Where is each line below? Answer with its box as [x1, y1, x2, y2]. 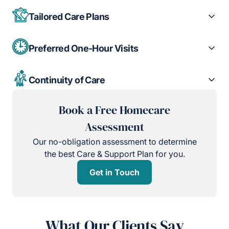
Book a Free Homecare [59, 102, 170, 118]
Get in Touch [89, 167, 140, 178]
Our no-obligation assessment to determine [32, 136, 197, 147]
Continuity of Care [29, 74, 105, 85]
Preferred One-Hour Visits [29, 42, 139, 54]
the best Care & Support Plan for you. [44, 149, 185, 159]
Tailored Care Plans [29, 11, 109, 22]
